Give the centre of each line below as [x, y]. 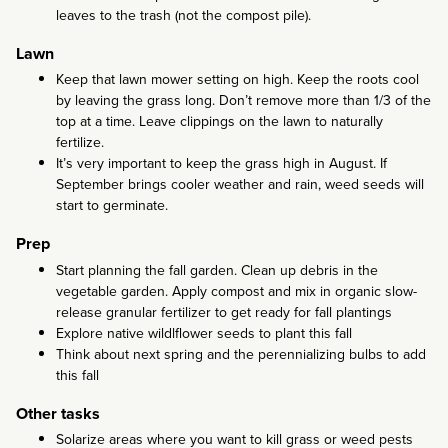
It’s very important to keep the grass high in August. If [221, 164]
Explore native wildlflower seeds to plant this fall [204, 333]
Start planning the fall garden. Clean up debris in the [217, 270]
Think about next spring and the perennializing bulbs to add [241, 354]
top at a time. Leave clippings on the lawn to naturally [219, 122]
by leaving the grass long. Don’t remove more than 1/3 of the [243, 101]
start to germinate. [112, 206]
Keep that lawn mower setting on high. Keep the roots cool [237, 80]
